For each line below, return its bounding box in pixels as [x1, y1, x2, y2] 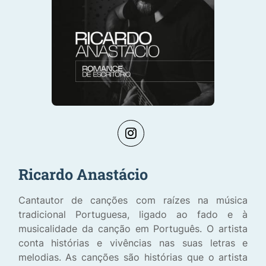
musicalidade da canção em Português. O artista [18, 222, 248, 235]
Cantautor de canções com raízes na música [18, 194, 248, 206]
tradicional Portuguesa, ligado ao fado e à [18, 208, 248, 220]
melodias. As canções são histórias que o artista [18, 251, 248, 263]
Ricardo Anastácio [18, 164, 148, 184]
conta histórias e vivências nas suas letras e [18, 236, 248, 249]
